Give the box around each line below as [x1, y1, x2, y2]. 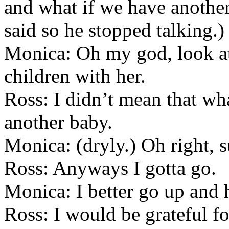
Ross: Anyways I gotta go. [4, 157, 216, 179]
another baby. [4, 111, 112, 133]
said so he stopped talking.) [4, 19, 224, 41]
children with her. [4, 65, 146, 87]
